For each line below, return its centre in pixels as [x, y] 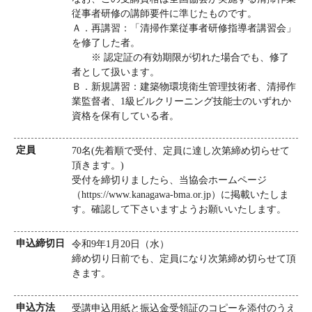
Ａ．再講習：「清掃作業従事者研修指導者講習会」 [184, 29]
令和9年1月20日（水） [125, 244]
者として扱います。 [116, 72]
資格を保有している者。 [125, 116]
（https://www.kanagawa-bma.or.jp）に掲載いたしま [180, 195]
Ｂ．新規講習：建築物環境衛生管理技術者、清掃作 [184, 87]
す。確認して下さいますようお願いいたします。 [179, 210]
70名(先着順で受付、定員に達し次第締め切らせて [181, 151]
